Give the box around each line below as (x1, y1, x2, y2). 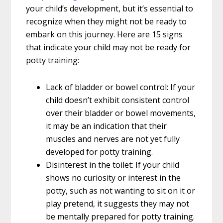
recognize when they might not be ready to (26, 15, 187, 27)
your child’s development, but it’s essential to (26, 2, 194, 14)
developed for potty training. (46, 146, 153, 157)
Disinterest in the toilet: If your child (46, 159, 180, 170)
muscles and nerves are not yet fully (46, 133, 180, 144)
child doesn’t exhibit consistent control (46, 94, 190, 106)
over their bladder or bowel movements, (46, 107, 196, 118)
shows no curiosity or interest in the (46, 172, 181, 183)
